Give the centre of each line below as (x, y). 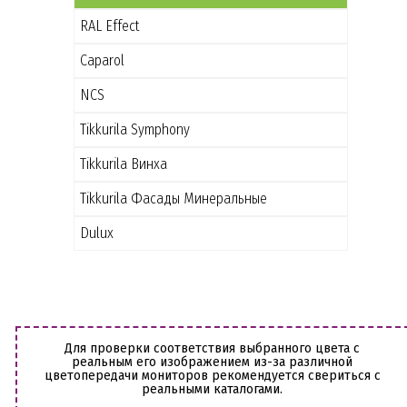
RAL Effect (109, 25)
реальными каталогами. (213, 389)
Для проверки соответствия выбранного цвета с (213, 348)
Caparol (102, 60)
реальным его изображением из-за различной (213, 362)
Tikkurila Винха (123, 164)
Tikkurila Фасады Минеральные (173, 198)
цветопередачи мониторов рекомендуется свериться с (212, 375)
